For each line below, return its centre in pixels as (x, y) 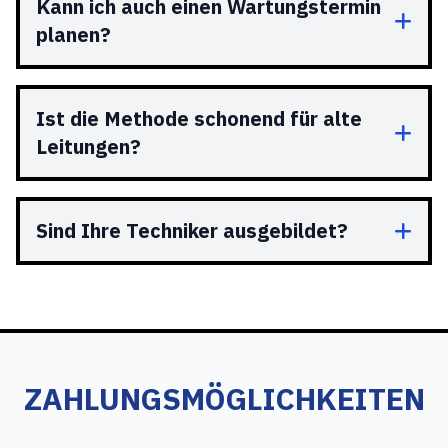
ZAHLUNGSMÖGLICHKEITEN (224, 398)
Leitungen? (88, 146)
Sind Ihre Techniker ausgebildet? (192, 230)
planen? (73, 34)
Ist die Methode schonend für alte (199, 118)
